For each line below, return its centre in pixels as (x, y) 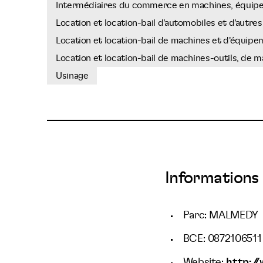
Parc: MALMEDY (220, 215)
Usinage (72, 76)
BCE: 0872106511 (222, 239)
